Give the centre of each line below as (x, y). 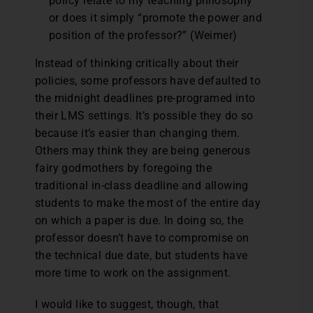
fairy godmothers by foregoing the (124, 168)
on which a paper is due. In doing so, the (139, 221)
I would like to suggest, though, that (127, 305)
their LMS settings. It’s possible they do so (144, 116)
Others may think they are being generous (143, 151)
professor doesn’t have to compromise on (142, 238)
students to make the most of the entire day (148, 203)
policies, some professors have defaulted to (148, 81)
